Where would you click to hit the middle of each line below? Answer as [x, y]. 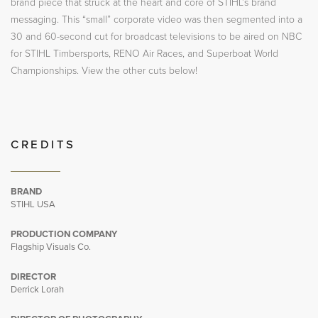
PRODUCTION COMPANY [64, 234]
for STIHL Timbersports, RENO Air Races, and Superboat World [144, 54]
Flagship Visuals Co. [51, 247]
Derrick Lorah [37, 290]
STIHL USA [33, 204]
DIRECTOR [33, 277]
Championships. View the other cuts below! [104, 71]
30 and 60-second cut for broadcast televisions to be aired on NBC [156, 37]
